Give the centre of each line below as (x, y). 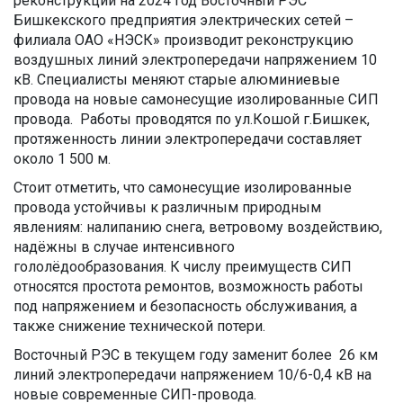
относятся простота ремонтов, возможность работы (188, 287)
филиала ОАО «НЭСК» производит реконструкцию (184, 40)
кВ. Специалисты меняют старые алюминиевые (177, 80)
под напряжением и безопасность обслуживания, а (185, 307)
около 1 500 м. (62, 159)
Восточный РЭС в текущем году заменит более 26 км (196, 355)
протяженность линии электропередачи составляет (188, 139)
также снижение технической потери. (139, 327)
